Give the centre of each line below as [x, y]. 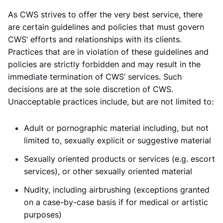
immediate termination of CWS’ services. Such [95, 77]
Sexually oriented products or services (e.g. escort [119, 159]
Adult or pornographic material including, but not [116, 128]
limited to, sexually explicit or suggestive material [117, 140]
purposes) [43, 215]
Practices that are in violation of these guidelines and [108, 52]
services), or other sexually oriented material [108, 171]
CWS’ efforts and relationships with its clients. [95, 39]
